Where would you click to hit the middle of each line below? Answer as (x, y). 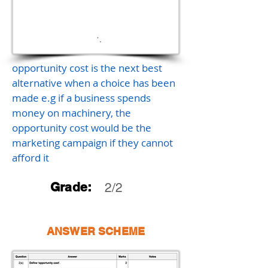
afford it (31, 158)
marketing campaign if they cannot (92, 143)
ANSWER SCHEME (96, 231)
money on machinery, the (71, 113)
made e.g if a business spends (81, 98)
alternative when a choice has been (94, 83)
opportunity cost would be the (82, 128)
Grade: (71, 187)
